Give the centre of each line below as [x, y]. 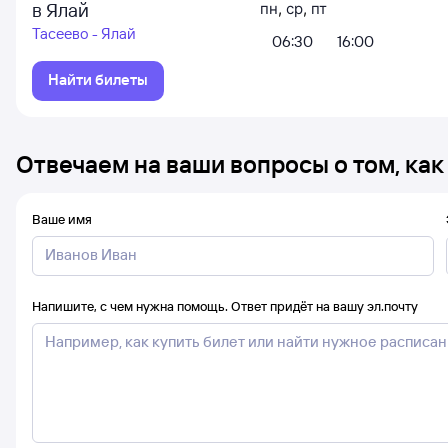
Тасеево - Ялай [84, 33]
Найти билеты [98, 79]
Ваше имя [62, 219]
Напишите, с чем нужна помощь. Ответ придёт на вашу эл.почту [225, 306]
